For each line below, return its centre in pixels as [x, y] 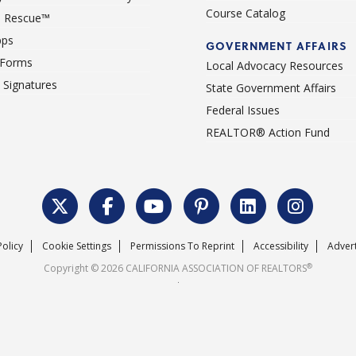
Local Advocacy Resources [275, 66]
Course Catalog [246, 14]
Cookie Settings [76, 246]
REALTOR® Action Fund [268, 133]
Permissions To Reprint [182, 246]
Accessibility [281, 246]
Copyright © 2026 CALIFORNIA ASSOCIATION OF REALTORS [175, 269]
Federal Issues [243, 110]
